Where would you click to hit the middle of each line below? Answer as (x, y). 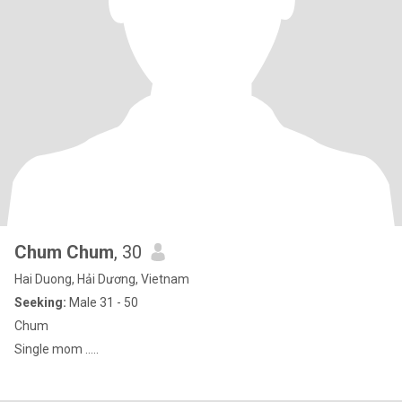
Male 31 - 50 (102, 302)
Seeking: (40, 302)
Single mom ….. (57, 349)
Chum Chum (64, 252)
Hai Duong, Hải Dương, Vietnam (102, 279)
